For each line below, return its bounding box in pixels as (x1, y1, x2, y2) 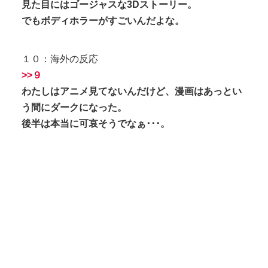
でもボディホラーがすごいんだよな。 (22, 15, 184, 26)
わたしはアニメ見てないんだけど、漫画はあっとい (22, 86, 242, 96)
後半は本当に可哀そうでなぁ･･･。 (22, 118, 170, 129)
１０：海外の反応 (22, 53, 98, 64)
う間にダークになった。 (22, 102, 127, 112)
